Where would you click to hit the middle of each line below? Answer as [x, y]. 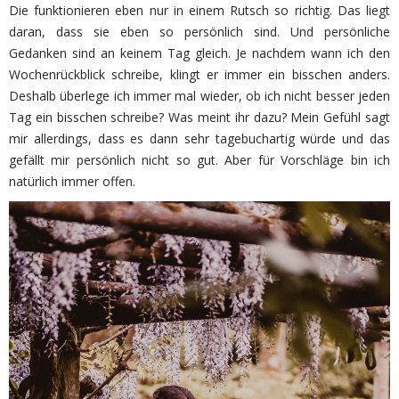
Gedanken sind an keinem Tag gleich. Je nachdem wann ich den [199, 53]
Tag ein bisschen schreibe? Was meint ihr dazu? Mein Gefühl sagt [199, 117]
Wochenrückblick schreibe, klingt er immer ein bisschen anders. [199, 74]
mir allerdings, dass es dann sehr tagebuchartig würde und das [199, 138]
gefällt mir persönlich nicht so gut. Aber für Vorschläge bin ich [199, 159]
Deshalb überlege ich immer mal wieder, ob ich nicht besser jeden [199, 95]
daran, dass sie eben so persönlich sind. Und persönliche [199, 31]
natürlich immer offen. [72, 181]
